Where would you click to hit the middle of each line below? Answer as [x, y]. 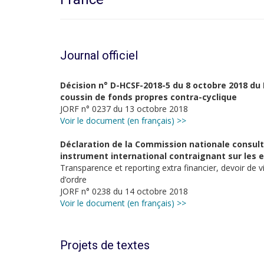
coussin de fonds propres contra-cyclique [148, 97]
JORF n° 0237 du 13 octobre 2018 [124, 109]
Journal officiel [99, 55]
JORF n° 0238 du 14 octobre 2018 [124, 191]
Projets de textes [105, 245]
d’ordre [73, 179]
